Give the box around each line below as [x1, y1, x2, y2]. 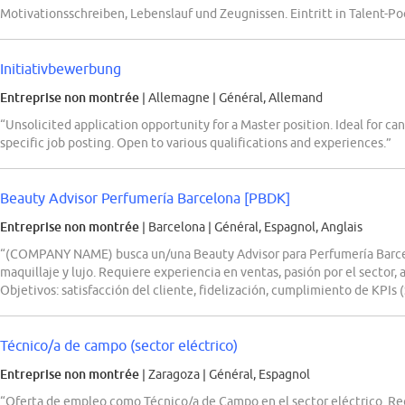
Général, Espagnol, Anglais [214, 220, 363, 235]
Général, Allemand [219, 90, 323, 106]
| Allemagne [139, 90, 212, 106]
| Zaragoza [139, 367, 202, 382]
